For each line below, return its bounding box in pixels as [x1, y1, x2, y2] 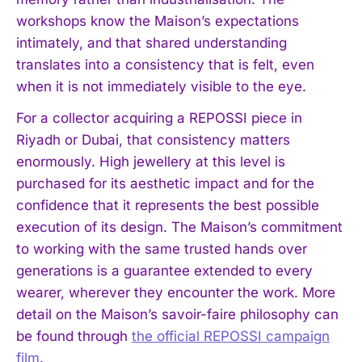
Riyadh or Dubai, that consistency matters [16, 131, 290, 148]
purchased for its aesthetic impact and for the [16, 175, 314, 192]
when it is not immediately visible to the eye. [16, 78, 306, 95]
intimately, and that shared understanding [16, 34, 287, 51]
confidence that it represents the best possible [16, 196, 319, 213]
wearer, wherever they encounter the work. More [16, 284, 335, 301]
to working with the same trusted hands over [16, 240, 307, 257]
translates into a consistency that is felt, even [16, 56, 314, 73]
